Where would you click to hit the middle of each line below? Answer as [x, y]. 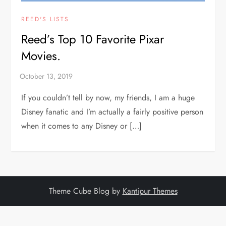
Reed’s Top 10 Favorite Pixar [93, 39]
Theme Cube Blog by [86, 191]
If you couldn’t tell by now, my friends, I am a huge [108, 97]
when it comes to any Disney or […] [82, 126]
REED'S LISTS [45, 19]
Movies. [41, 55]
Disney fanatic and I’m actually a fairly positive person [112, 111]
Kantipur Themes [150, 191]
